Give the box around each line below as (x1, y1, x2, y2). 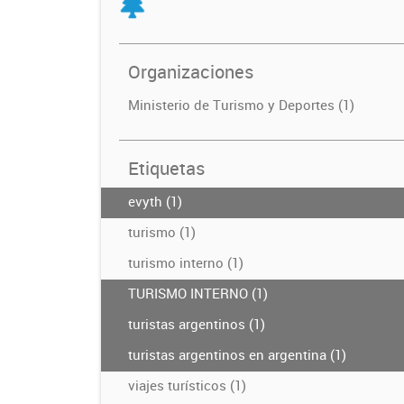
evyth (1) (128, 191, 182, 210)
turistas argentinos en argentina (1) (128, 344, 346, 363)
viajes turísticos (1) (128, 375, 246, 394)
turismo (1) (128, 222, 196, 241)
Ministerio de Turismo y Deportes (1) (128, 95, 354, 114)
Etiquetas (128, 155, 205, 180)
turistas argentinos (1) (128, 314, 265, 333)
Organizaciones (128, 59, 253, 84)
